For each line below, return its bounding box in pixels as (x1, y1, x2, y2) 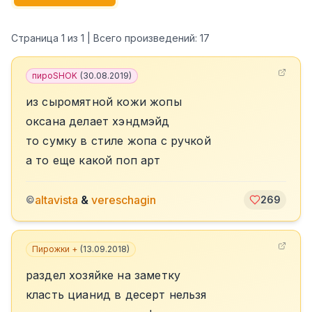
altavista (35, 193, 78, 207)
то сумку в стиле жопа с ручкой (26, 134, 211, 148)
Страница (11, 32, 61, 44)
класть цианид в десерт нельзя (26, 288, 207, 302)
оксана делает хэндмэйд (26, 114, 170, 128)
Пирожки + (32, 244, 77, 254)
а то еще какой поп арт (26, 153, 161, 167)
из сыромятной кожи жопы (26, 95, 182, 109)
